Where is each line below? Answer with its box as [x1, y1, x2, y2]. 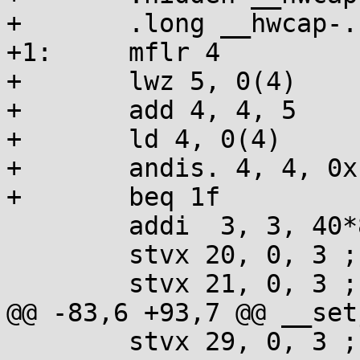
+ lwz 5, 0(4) [6, 67, 22, 96]
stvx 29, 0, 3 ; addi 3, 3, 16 [6, 327, 22, 356]
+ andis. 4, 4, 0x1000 [6, 153, 22, 182]
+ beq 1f [6, 182, 22, 211]
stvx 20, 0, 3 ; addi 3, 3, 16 [6, 240, 22, 269]
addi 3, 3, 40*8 [6, 211, 22, 240]
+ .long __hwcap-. [6, 9, 22, 38]
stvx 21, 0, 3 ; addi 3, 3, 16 [6, 269, 22, 298]
